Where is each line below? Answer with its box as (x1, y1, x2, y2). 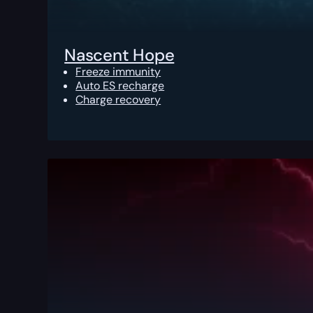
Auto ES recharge (75, 78, 165, 94)
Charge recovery (75, 92, 161, 108)
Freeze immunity (75, 64, 161, 80)
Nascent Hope (64, 44, 175, 66)
